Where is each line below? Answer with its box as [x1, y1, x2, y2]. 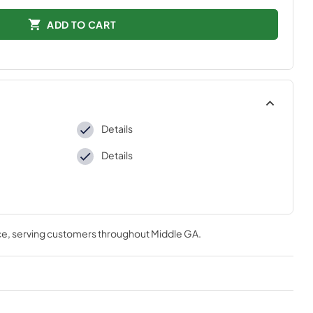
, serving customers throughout [7, 227, 151, 240]
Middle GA [150, 227, 198, 240]
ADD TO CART [46, 17, 117, 31]
